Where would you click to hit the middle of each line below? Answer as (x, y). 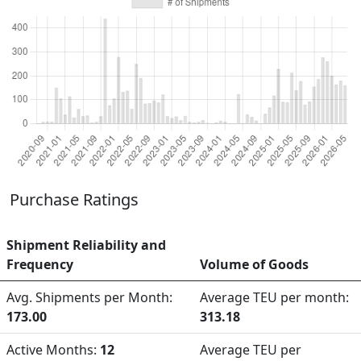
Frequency (40, 264)
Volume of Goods (254, 264)
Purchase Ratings (74, 199)
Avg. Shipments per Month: (89, 297)
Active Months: (53, 350)
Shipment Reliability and (86, 245)
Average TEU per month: (274, 297)
